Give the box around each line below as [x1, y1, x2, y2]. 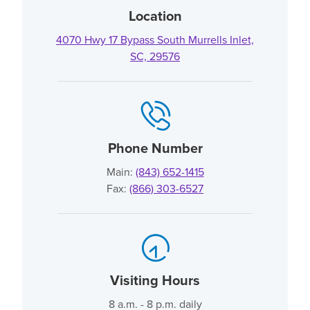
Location [128, 5, 182, 26]
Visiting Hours [110, 269, 200, 291]
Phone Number [107, 137, 203, 158]
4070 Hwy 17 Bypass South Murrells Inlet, [56, 31, 254, 48]
